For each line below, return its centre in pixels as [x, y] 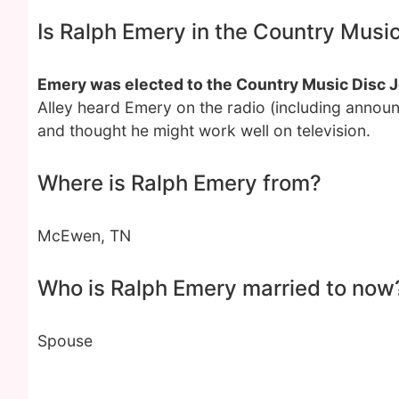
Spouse [65, 341]
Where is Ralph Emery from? [179, 183]
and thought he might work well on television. [204, 130]
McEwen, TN [84, 236]
